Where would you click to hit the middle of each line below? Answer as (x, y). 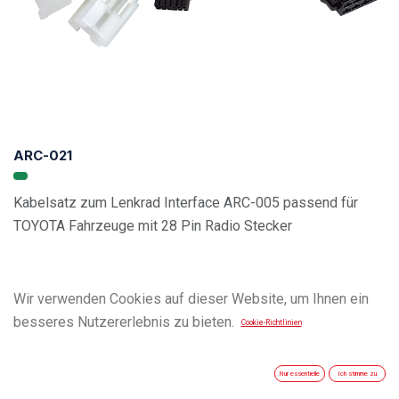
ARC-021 (43, 155)
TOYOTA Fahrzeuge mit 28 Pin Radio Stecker (153, 225)
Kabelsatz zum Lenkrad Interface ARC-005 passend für (186, 202)
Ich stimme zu (357, 374)
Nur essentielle (300, 374)
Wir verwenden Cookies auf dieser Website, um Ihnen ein (191, 299)
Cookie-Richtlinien (271, 323)
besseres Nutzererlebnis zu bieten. (124, 322)
